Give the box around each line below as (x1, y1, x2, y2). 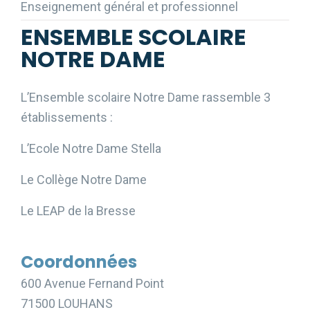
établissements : (21, 109, 113, 125)
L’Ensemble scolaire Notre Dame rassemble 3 (21, 89, 271, 104)
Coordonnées (21, 250, 137, 273)
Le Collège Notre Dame (21, 172, 147, 187)
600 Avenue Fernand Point (21, 275, 164, 291)
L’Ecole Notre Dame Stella (21, 140, 161, 156)
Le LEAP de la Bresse (21, 203, 136, 218)
